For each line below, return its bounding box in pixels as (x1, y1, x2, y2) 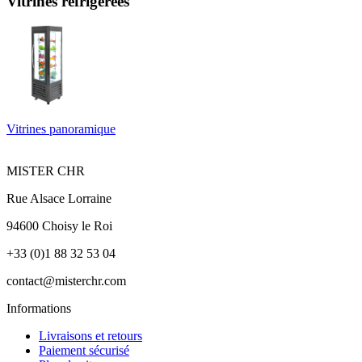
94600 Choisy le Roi (6, 219, 112, 234)
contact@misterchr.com (6, 274, 126, 288)
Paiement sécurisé (39, 343, 129, 358)
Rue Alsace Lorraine (6, 192, 112, 206)
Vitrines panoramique (6, 122, 116, 137)
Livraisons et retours (39, 329, 142, 343)
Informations (6, 301, 71, 316)
